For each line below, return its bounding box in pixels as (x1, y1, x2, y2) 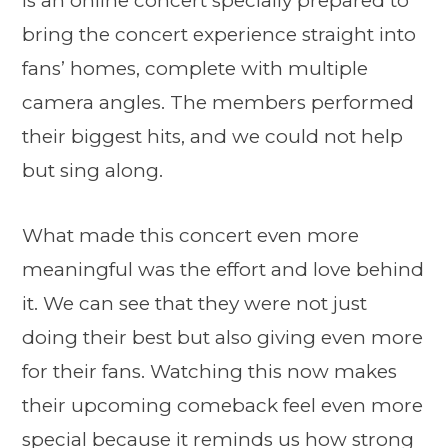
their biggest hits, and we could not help (22, 124, 403, 148)
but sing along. (22, 158, 163, 182)
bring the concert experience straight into (22, 22, 416, 46)
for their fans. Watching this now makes (22, 360, 397, 384)
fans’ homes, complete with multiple (22, 56, 368, 80)
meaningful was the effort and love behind (22, 258, 424, 282)
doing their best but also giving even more (22, 326, 423, 350)
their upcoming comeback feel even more (22, 394, 423, 418)
